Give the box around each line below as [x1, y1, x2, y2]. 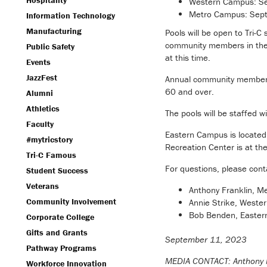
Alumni [26, 88, 53, 98]
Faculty [26, 119, 54, 129]
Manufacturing [26, 26, 82, 36]
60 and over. [164, 85, 214, 97]
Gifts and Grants [26, 227, 88, 238]
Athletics [26, 103, 60, 114]
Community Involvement [26, 196, 116, 207]
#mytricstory [26, 134, 73, 145]
